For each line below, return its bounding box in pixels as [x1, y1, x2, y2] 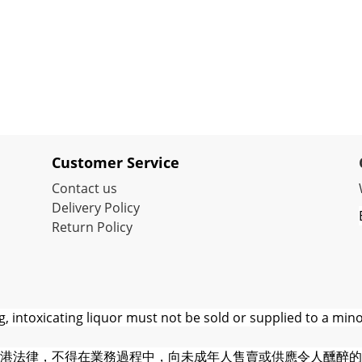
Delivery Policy [52, 199, 140, 217]
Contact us [52, 179, 117, 198]
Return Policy [52, 218, 133, 237]
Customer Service [52, 153, 179, 173]
